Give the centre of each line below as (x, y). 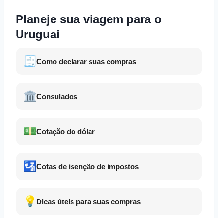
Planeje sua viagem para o (89, 19)
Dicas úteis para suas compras (89, 201)
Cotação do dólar (66, 131)
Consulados (57, 96)
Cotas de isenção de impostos (88, 166)
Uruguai (38, 34)
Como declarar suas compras (86, 61)
